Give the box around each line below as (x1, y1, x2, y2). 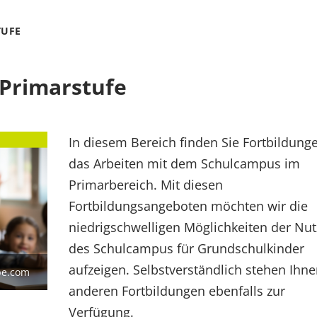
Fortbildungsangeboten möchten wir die (68, 197, 308, 215)
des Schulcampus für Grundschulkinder (68, 240, 304, 258)
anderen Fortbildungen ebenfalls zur (68, 282, 285, 300)
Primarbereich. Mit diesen (68, 176, 223, 194)
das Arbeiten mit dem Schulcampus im (68, 155, 300, 173)
